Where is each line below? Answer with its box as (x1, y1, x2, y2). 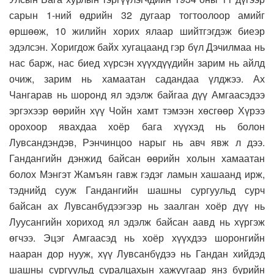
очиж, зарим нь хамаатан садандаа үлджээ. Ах (9, 71, 265, 86)
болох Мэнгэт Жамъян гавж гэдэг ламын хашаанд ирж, (9, 166, 265, 181)
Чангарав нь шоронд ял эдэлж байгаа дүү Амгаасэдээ (9, 87, 265, 102)
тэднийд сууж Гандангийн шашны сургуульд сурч (9, 182, 265, 197)
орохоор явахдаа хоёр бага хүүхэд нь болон (9, 119, 265, 133)
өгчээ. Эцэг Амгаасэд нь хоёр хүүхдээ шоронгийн (9, 230, 265, 245)
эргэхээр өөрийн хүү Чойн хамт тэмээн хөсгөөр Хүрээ (9, 103, 265, 117)
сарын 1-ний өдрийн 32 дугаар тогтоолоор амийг (9, 7, 265, 22)
